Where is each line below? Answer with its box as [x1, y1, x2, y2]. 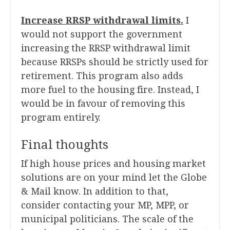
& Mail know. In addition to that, [21, 186, 168, 197]
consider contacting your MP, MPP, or [21, 200, 189, 211]
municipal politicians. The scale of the [21, 214, 194, 225]
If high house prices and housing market [21, 158, 206, 169]
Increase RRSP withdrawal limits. [21, 15, 183, 26]
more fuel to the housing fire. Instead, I [21, 84, 199, 95]
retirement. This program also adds [21, 70, 183, 82]
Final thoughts [21, 138, 108, 152]
